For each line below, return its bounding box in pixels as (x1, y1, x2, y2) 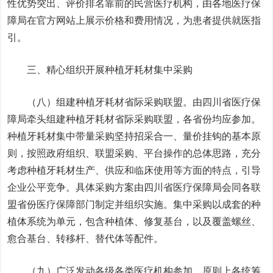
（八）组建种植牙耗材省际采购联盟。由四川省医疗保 (7, 97, 261, 107)
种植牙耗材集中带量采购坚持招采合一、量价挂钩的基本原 (7, 131, 261, 141)
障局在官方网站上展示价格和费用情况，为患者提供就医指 (7, 15, 261, 26)
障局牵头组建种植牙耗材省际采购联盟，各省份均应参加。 (7, 114, 261, 124)
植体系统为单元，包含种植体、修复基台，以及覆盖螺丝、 (7, 216, 261, 227)
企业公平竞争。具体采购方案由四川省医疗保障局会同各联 (7, 182, 261, 193)
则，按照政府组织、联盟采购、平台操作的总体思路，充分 (7, 148, 261, 158)
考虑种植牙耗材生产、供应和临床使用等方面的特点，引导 (7, 165, 261, 175)
